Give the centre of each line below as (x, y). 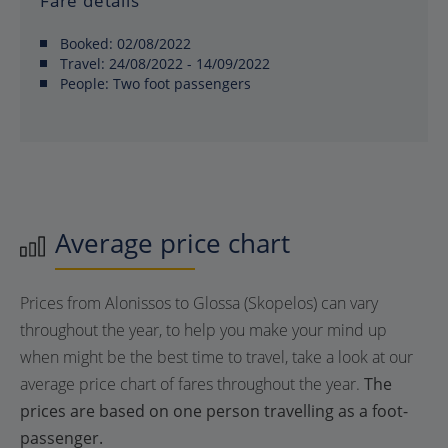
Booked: (88, 43)
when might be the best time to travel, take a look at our (216, 357)
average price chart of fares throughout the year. (192, 384)
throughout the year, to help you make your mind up (203, 330)
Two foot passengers (180, 83)
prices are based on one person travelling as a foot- (214, 411)
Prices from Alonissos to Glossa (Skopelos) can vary (199, 303)
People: (84, 83)
